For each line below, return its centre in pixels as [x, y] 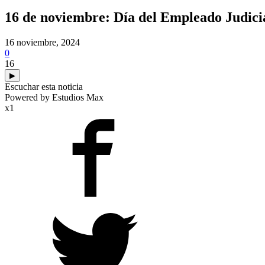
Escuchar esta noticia [44, 86]
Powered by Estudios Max [54, 97]
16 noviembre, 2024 [42, 42]
